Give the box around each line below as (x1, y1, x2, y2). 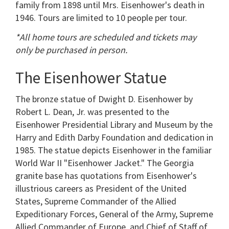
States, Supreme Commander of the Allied (15, 195, 176, 208)
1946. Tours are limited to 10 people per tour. (15, 12, 189, 24)
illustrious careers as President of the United (15, 182, 187, 195)
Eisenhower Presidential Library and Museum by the (15, 119, 213, 131)
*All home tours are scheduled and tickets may (15, 31, 196, 43)
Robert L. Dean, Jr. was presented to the (15, 106, 169, 118)
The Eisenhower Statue (15, 67, 167, 87)
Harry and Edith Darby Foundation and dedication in (15, 131, 213, 144)
